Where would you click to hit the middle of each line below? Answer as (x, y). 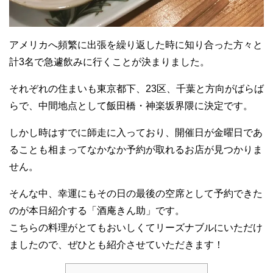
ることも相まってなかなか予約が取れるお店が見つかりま (136, 150)
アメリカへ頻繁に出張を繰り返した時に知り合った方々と (136, 45)
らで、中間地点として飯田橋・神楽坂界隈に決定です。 (131, 106)
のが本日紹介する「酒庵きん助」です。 (97, 211)
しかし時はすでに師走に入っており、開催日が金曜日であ (136, 133)
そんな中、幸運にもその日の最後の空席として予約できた (136, 194)
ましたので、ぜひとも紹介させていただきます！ (116, 245)
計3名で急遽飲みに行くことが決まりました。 (109, 62)
